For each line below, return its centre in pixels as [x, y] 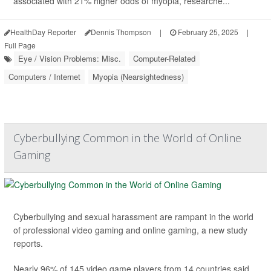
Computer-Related [164, 58]
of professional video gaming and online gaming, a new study [130, 230]
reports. [28, 243]
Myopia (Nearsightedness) [138, 76]
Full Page [20, 45]
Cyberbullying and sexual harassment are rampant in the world [133, 216]
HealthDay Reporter [43, 31]
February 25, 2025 [207, 31]
